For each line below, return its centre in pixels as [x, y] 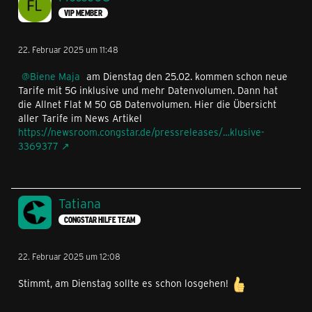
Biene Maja [55, 77]
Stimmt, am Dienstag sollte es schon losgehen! [125, 283]
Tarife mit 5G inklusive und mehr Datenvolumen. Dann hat [148, 91]
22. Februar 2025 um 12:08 [69, 257]
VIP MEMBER [83, 13]
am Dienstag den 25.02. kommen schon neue [186, 77]
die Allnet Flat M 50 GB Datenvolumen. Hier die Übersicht [147, 104]
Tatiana [80, 204]
